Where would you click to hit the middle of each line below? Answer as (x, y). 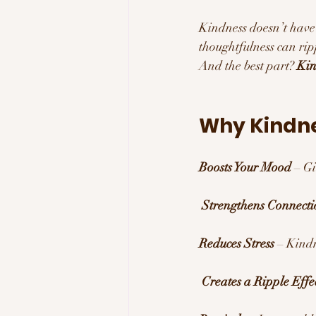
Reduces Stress (237, 243)
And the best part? (248, 65)
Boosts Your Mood (245, 167)
